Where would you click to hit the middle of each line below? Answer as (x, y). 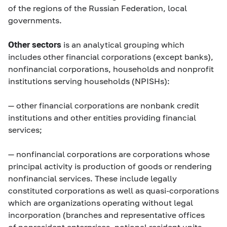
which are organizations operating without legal (101, 202)
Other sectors (36, 44)
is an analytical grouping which (124, 44)
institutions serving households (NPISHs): (89, 81)
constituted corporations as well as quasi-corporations (113, 190)
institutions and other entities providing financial (102, 117)
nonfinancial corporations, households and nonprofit (111, 69)
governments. (35, 20)
